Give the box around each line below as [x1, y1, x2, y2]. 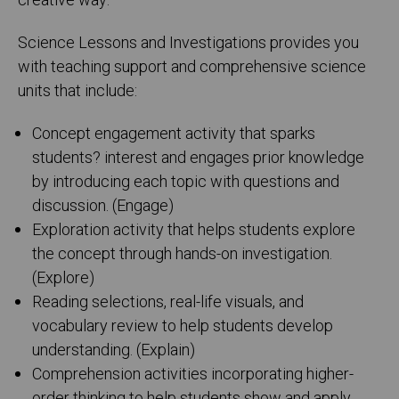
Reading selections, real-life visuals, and [32, 290, 305, 315]
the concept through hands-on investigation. [32, 242, 333, 267]
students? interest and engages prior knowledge [32, 146, 365, 171]
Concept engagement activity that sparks [32, 122, 316, 147]
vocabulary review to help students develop [32, 314, 334, 339]
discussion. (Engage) [32, 194, 175, 219]
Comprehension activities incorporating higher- [32, 362, 354, 387]
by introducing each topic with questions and [32, 170, 340, 195]
